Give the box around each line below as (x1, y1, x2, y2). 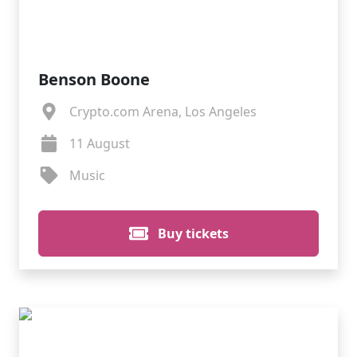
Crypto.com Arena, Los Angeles (69, 103, 257, 120)
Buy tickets (154, 225, 229, 242)
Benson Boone (38, 69, 150, 90)
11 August (69, 135, 130, 152)
